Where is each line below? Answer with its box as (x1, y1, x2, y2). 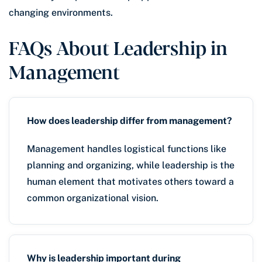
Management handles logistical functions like (27, 143, 226, 154)
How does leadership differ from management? (27, 115, 232, 126)
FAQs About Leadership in (9, 33, 227, 60)
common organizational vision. (27, 192, 158, 204)
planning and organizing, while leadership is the (27, 159, 235, 171)
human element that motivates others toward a (27, 175, 234, 187)
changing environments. (9, 6, 113, 18)
